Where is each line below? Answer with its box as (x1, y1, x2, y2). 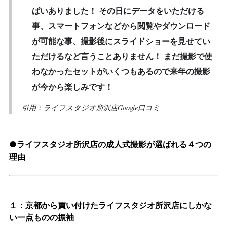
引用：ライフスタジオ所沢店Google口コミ (22, 103, 161, 113)
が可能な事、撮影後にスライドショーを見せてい (32, 36, 211, 47)
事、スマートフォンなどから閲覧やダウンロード (32, 21, 211, 31)
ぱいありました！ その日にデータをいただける (32, 6, 205, 16)
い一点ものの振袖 (9, 212, 74, 223)
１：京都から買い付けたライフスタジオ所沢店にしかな (9, 200, 212, 211)
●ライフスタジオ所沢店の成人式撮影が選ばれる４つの (9, 139, 212, 150)
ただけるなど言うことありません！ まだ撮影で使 (32, 51, 213, 62)
